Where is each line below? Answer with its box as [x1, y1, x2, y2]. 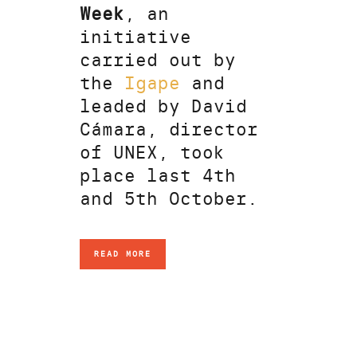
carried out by [80, 49, 236, 72]
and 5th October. [80, 188, 258, 210]
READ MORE [94, 248, 151, 259]
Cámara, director [80, 119, 258, 141]
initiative [80, 26, 191, 49]
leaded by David [80, 96, 247, 118]
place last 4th [80, 165, 236, 187]
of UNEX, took [80, 142, 225, 164]
